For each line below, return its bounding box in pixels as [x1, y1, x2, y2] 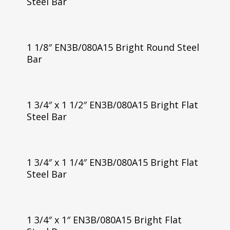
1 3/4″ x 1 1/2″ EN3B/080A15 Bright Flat [26, 98, 198, 111]
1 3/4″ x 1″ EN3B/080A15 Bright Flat [26, 213, 182, 226]
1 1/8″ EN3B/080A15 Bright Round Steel [26, 41, 199, 53]
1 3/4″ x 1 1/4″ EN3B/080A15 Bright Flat [26, 156, 198, 168]
